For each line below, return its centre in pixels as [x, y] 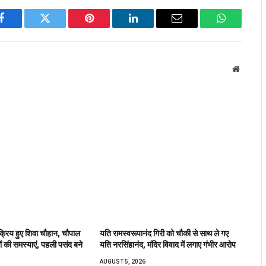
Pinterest [107, 27]
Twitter [60, 27]
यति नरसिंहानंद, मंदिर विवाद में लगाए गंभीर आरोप [168, 244]
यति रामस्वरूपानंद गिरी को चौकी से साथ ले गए [164, 233]
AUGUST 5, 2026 [123, 261]
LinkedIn [152, 27]
